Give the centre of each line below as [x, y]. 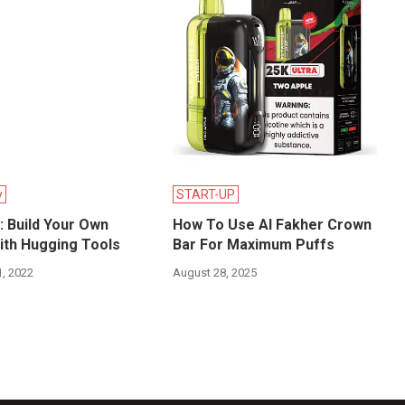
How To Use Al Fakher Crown [273, 225]
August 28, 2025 [215, 273]
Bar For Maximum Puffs [254, 245]
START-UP [206, 195]
